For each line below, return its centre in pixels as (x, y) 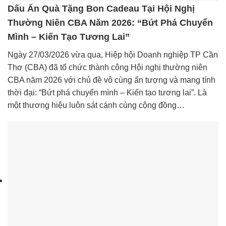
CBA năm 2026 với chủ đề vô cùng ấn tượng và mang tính (111, 80)
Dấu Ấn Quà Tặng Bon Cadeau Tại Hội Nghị (101, 8)
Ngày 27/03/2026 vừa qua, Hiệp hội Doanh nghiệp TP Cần (113, 54)
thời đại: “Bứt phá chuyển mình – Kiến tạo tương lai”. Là (107, 92)
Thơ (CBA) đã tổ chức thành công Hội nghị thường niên (107, 67)
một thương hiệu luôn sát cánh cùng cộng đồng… (96, 105)
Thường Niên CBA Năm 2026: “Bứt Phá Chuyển (110, 22)
